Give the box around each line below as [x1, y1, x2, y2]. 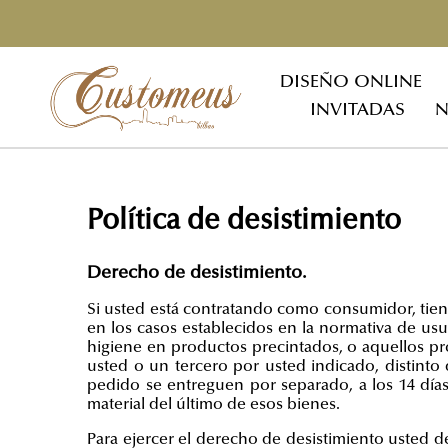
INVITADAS [309, 102, 405, 120]
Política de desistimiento [87, 207, 401, 235]
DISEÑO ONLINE [279, 74, 422, 92]
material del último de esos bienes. [87, 397, 340, 413]
